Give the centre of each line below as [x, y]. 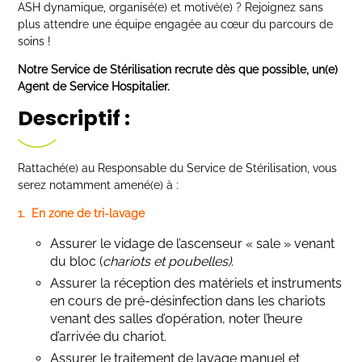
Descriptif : [74, 118]
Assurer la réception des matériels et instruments [196, 283]
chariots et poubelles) [167, 261]
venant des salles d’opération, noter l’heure [177, 319]
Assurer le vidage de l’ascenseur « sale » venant [193, 244]
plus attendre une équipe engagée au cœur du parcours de [176, 24]
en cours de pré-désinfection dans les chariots [188, 301]
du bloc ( [77, 261]
